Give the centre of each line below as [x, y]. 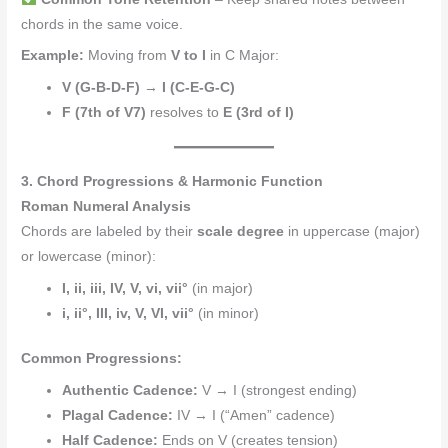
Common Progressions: [102, 359]
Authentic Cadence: [130, 390]
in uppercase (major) [352, 231]
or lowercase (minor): [89, 256]
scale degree [241, 231]
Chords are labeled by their [109, 231]
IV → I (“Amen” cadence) [254, 415]
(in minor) [227, 313]
